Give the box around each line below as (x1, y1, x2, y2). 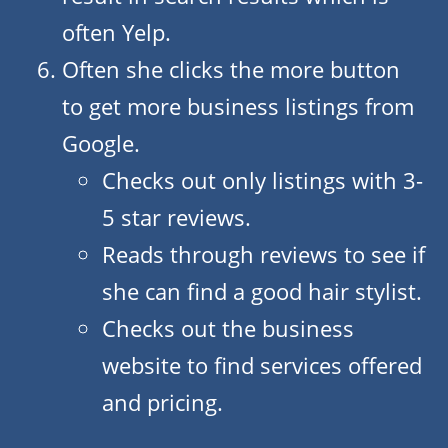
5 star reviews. (102, 202, 251, 233)
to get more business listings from (62, 91, 414, 122)
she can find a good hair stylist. (102, 276, 422, 307)
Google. (62, 128, 140, 159)
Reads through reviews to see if (102, 239, 425, 270)
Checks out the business (102, 313, 354, 344)
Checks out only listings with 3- (102, 165, 423, 196)
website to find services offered (102, 350, 422, 381)
